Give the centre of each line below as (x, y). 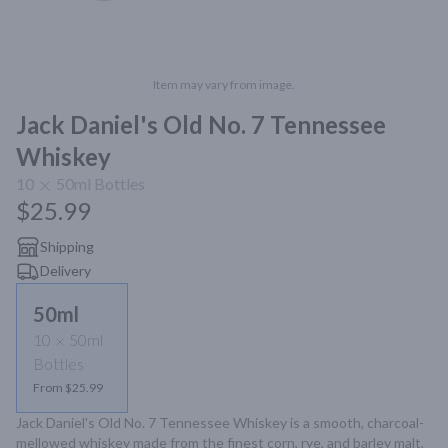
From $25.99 (68, 387)
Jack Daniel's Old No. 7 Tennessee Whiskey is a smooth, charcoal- (220, 422)
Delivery (65, 270)
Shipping (67, 246)
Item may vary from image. (224, 84)
